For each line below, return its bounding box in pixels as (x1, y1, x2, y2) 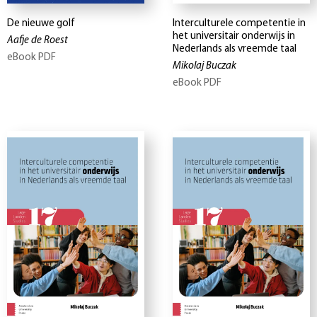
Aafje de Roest (7, 35, 68, 47)
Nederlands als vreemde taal (173, 44, 296, 55)
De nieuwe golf (7, 18, 75, 30)
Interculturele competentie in (173, 18, 306, 30)
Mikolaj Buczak (173, 61, 236, 72)
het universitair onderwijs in (173, 31, 295, 42)
